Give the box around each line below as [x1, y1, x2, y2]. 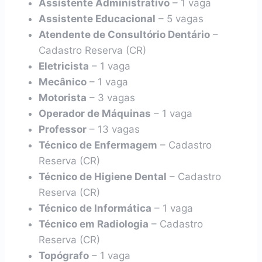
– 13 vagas [87, 123, 140, 135]
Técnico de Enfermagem [39, 139, 157, 151]
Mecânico [39, 76, 87, 88]
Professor [39, 123, 87, 135]
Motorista [39, 92, 87, 104]
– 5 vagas [156, 13, 204, 25]
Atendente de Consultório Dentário [39, 29, 210, 40]
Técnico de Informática [39, 202, 151, 214]
